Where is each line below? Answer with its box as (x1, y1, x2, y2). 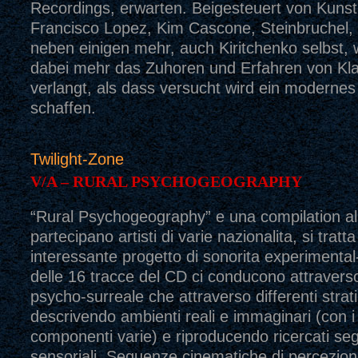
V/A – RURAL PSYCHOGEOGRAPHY (30, 173, 302, 190)
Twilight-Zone (30, 150, 124, 168)
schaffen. (30, 99, 96, 117)
